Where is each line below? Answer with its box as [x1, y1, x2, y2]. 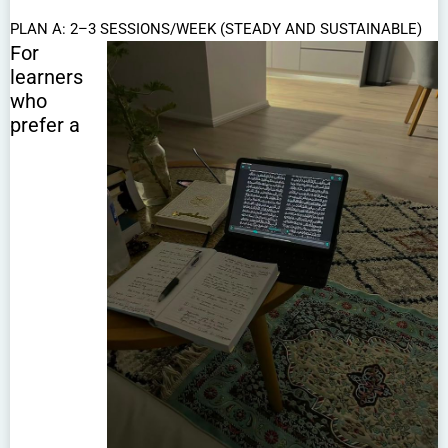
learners [10, 64, 83, 89]
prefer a [10, 112, 80, 137]
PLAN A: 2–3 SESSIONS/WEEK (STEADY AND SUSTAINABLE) [10, 19, 422, 38]
